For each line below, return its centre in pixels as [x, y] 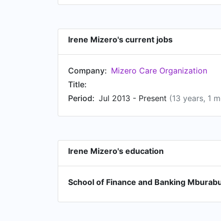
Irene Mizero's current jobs [120, 39]
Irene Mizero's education [116, 151]
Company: [88, 71]
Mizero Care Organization [159, 71]
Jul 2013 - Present [134, 98]
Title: [77, 84]
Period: [81, 98]
